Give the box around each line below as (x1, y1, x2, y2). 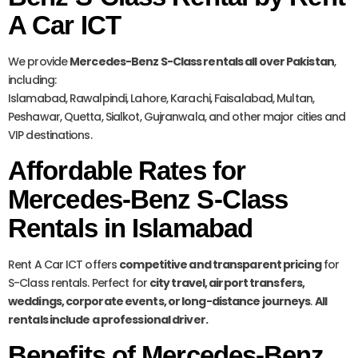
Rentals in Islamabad (8, 213, 253, 244)
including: (8, 72, 56, 89)
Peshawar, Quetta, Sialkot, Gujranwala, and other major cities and (8, 109, 346, 125)
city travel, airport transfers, (149, 275, 305, 292)
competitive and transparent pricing (119, 257, 321, 273)
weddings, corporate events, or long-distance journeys (8, 293, 311, 310)
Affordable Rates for (8, 156, 246, 186)
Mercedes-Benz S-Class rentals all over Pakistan (70, 54, 334, 70)
